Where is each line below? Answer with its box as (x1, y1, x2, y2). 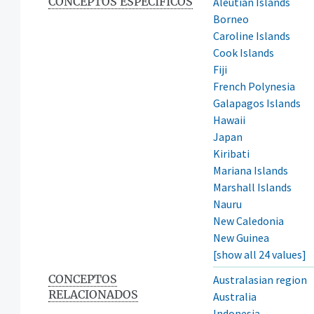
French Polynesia (213, 78, 295, 93)
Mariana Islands (213, 163, 288, 177)
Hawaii (213, 112, 245, 127)
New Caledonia (213, 213, 284, 228)
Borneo (213, 11, 249, 26)
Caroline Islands (213, 28, 290, 43)
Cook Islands (213, 45, 274, 60)
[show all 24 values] (213, 247, 306, 261)
